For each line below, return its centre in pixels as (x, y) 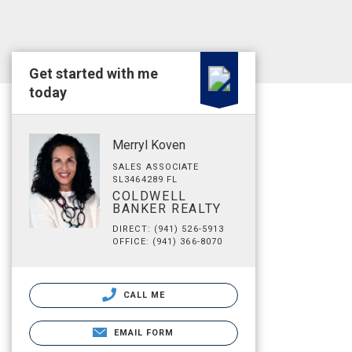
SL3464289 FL (145, 180)
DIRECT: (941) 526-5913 (169, 229)
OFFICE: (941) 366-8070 (168, 242)
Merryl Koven (149, 145)
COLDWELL (150, 196)
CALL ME (143, 295)
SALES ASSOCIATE (156, 167)
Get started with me (93, 73)
